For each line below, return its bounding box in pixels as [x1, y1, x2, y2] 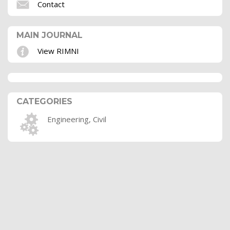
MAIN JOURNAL [16, 30, 83, 41]
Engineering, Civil [47, 114, 106, 125]
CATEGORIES [16, 97, 72, 107]
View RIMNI [37, 45, 79, 56]
